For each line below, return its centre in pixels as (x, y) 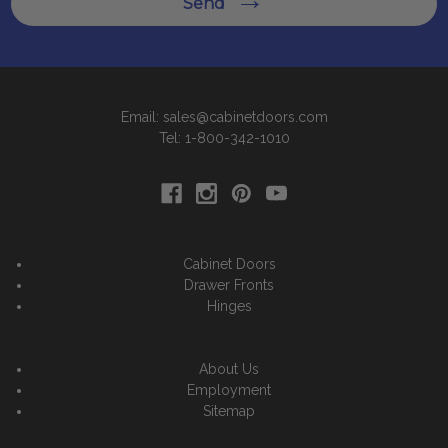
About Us (229, 369)
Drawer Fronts (229, 285)
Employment (229, 390)
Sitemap (229, 411)
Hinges (229, 306)
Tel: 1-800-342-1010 (224, 138)
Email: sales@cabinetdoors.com (224, 117)
